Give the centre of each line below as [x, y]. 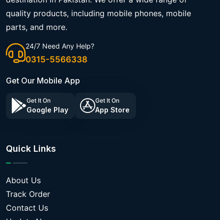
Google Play [47, 110]
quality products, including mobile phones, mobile [98, 13]
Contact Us [27, 207]
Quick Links [31, 148]
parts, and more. [37, 27]
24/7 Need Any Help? [60, 46]
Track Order [28, 194]
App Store [112, 110]
